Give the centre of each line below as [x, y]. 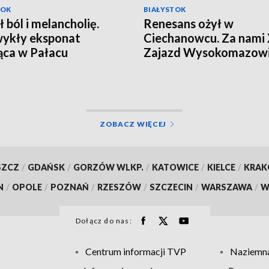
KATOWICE [175, 167]
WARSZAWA [227, 187]
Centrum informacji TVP [135, 251]
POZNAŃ [70, 187]
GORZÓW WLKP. [108, 167]
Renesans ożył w [189, 23]
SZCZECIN [171, 187]
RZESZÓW [119, 187]
